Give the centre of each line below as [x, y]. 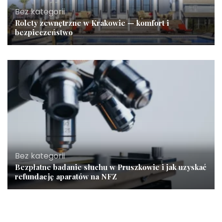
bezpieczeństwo [44, 32]
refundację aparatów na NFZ [66, 176]
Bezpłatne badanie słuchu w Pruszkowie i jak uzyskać [111, 167]
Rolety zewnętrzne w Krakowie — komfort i [92, 23]
